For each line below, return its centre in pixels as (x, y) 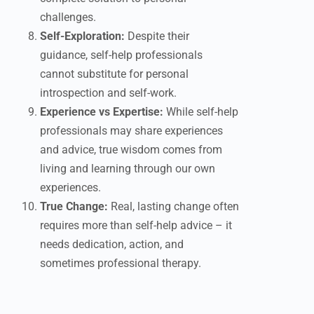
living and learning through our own (128, 169)
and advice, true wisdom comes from (131, 150)
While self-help (201, 112)
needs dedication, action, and (112, 244)
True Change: (74, 206)
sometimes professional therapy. (121, 263)
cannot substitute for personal (114, 74)
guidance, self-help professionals (121, 55)
